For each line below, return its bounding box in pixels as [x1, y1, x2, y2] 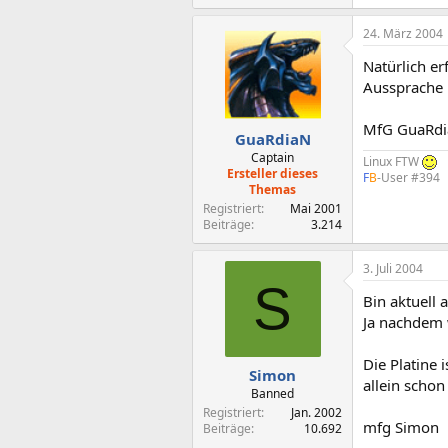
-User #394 [377, 168, 440, 186]
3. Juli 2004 [363, 260, 423, 277]
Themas [249, 181, 296, 198]
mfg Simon [363, 417, 439, 437]
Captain [251, 149, 294, 166]
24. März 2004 [363, 24, 443, 42]
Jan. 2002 [291, 403, 342, 421]
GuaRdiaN [234, 129, 311, 149]
